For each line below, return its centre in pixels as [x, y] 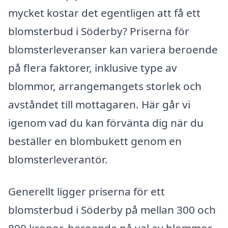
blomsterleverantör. [58, 159]
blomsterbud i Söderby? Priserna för [99, 31]
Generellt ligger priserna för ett [87, 192]
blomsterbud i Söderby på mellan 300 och [112, 210]
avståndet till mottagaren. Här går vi [99, 104]
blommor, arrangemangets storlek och [105, 86]
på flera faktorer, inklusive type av [93, 67]
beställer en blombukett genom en [95, 141]
